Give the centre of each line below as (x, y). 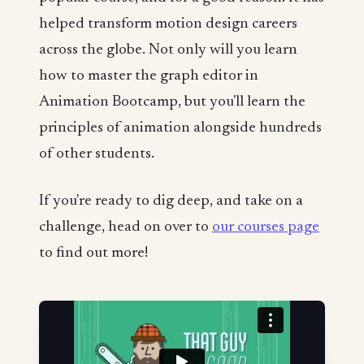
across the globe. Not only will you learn (168, 50)
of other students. (97, 154)
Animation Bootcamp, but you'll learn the (172, 102)
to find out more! (93, 253)
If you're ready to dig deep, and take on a (171, 201)
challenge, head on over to (126, 227)
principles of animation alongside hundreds (180, 128)
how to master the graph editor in (149, 76)
